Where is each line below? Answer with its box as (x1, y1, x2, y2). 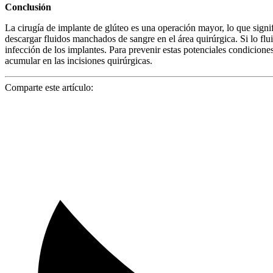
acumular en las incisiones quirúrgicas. (5, 55, 152, 66)
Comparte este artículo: (5, 82, 93, 93)
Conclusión (5, 1, 51, 12)
